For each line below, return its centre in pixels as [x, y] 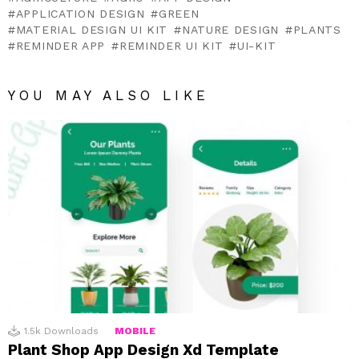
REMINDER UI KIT [171, 45]
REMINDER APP [61, 45]
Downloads [71, 331]
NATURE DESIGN [230, 29]
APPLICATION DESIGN [80, 13]
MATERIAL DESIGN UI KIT [92, 29]
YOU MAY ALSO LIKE [109, 95]
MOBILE [135, 331]
